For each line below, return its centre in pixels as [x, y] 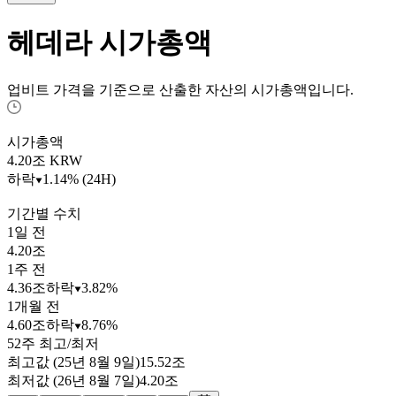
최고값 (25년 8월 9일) [73, 362]
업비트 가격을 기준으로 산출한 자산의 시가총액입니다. [180, 90]
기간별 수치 [44, 214]
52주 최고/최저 [53, 344]
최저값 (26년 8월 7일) [73, 381]
